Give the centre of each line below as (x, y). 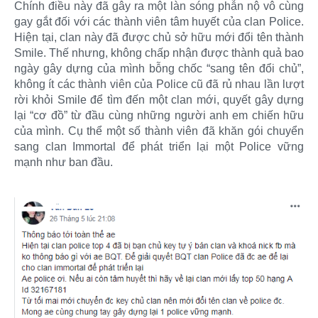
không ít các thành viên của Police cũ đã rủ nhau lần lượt (159, 84)
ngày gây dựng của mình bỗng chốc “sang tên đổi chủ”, (159, 69)
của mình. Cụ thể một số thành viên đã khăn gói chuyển (159, 131)
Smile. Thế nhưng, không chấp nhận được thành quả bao (159, 53)
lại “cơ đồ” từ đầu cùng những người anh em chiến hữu (159, 116)
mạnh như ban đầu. (64, 163)
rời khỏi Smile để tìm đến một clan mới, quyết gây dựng (159, 100)
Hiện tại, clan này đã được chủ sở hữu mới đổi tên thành (159, 38)
